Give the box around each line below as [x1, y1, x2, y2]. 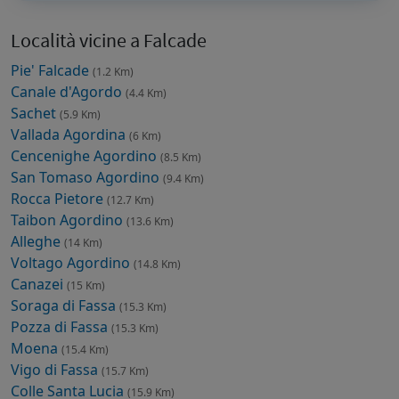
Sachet [11, 102, 60, 123]
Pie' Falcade [11, 60, 93, 80]
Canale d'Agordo [11, 81, 126, 102]
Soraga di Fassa [11, 295, 119, 315]
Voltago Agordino [11, 252, 134, 273]
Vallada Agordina [11, 124, 129, 144]
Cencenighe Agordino [11, 145, 160, 166]
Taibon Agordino [11, 209, 126, 230]
